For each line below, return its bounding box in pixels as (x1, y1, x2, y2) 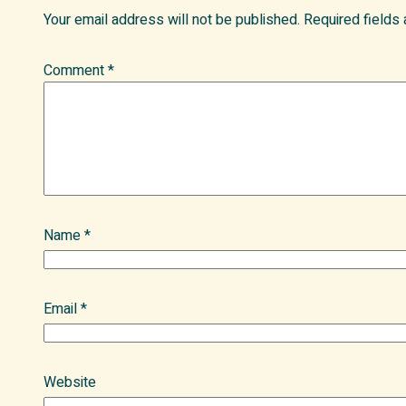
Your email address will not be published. (43, 9, 300, 32)
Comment (43, 60, 108, 82)
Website (43, 372, 96, 394)
